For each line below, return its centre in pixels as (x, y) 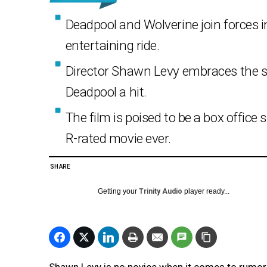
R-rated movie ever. (118, 139)
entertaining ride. (112, 46)
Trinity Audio (161, 192)
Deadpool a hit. (106, 92)
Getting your (118, 192)
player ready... (206, 192)
